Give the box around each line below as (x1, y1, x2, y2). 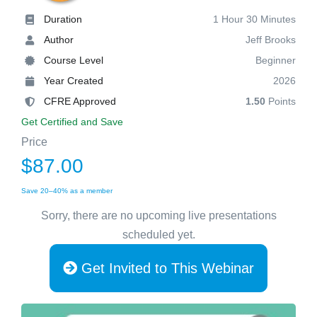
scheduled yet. (122, 228, 195, 241)
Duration (44, 13, 82, 25)
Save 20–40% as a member (21, 187, 113, 195)
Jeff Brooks (246, 34, 296, 45)
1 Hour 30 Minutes (213, 13, 296, 25)
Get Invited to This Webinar (77, 260, 254, 276)
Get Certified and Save (21, 116, 123, 127)
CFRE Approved (44, 96, 116, 107)
